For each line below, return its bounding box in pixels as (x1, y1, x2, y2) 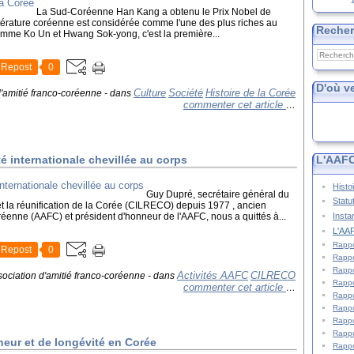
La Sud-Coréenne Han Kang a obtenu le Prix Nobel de (36, 6, 271, 17)
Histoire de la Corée (205, 87, 296, 99)
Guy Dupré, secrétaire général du (146, 189, 289, 200)
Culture (134, 87, 166, 99)
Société (168, 87, 203, 99)
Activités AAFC (177, 269, 248, 281)
